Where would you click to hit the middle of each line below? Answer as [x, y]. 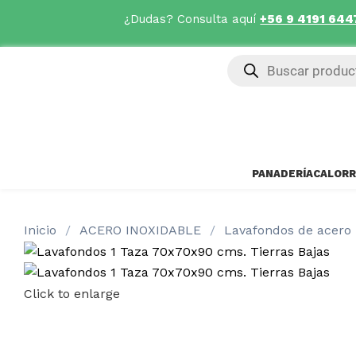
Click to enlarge [72, 293]
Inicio [42, 230]
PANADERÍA [282, 174]
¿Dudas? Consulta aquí [192, 19]
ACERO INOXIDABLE [142, 230]
